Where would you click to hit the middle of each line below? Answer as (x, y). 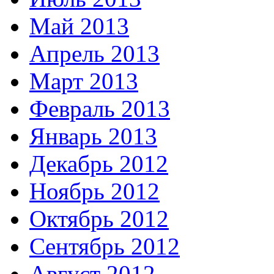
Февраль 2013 (100, 109)
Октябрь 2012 (99, 219)
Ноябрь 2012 (94, 191)
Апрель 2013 (94, 54)
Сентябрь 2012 (105, 246)
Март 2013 (84, 81)
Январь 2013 (93, 136)
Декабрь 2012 (99, 164)
